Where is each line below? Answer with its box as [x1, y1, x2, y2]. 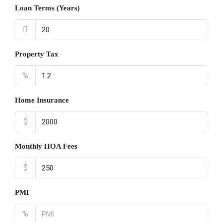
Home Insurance [15, 96, 69, 104]
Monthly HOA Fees [15, 142, 77, 150]
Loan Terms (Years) [15, 4, 80, 12]
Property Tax [15, 50, 58, 58]
